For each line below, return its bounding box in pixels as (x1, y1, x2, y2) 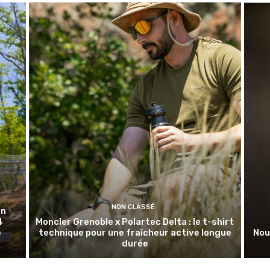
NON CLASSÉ (111, 202, 155, 211)
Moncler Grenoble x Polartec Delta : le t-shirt (36, 216, 234, 227)
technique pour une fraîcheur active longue (38, 227, 231, 238)
